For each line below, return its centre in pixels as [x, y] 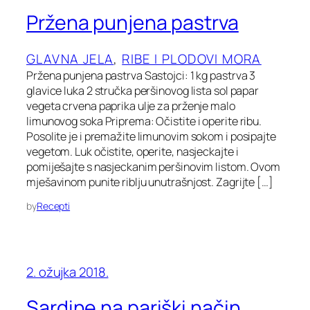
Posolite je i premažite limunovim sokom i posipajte [151, 136]
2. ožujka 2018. [67, 272]
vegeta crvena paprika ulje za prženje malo [131, 106]
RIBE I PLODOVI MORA [192, 58]
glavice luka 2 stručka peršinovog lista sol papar [143, 90]
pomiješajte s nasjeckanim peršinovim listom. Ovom [154, 166]
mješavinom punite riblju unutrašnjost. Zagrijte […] [150, 182]
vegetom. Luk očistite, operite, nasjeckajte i [133, 151]
